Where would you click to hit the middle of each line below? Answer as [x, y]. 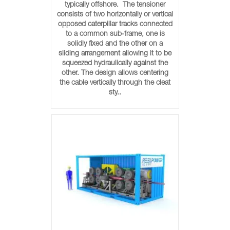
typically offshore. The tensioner [115, 5]
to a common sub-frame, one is [115, 34]
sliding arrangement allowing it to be [115, 54]
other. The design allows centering [115, 73]
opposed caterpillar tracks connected [115, 25]
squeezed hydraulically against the [115, 64]
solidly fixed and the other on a [115, 44]
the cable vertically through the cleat [115, 83]
